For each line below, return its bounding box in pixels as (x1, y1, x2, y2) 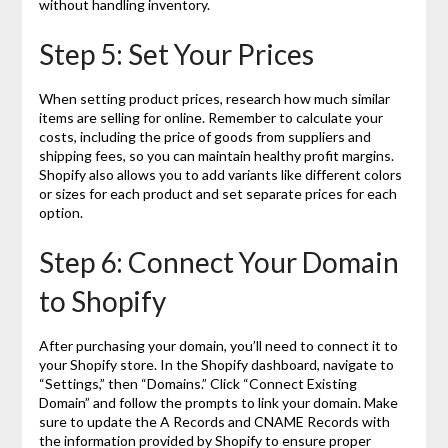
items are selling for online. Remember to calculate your (38, 108, 383, 126)
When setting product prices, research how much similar (38, 89, 390, 107)
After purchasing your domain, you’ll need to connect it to (38, 336, 398, 354)
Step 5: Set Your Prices (38, 36, 314, 71)
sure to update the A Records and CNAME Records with (38, 412, 390, 430)
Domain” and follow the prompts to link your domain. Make (38, 393, 398, 411)
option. (38, 203, 83, 221)
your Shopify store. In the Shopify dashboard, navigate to (38, 355, 394, 373)
